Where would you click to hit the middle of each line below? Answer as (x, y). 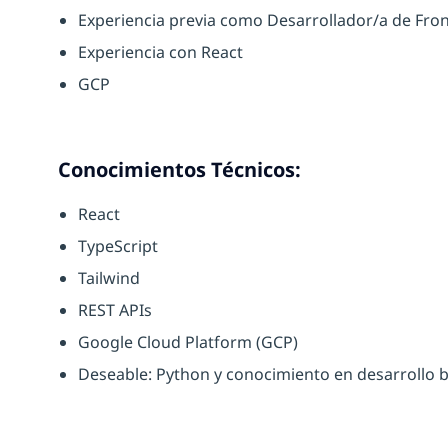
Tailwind (109, 277)
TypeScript (118, 245)
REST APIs (115, 309)
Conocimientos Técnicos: (179, 169)
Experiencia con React (160, 51)
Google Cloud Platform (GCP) (188, 341)
